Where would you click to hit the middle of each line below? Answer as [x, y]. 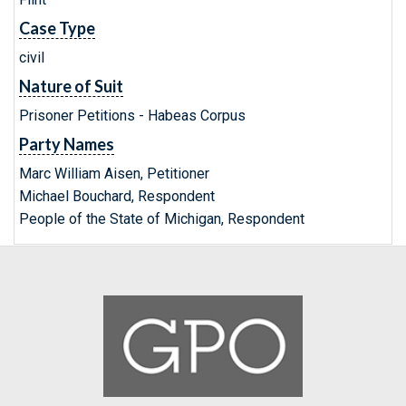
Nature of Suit [71, 86]
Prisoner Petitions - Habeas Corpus [132, 116]
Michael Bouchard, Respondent [117, 196]
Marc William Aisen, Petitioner [114, 174]
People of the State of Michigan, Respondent [162, 219]
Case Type [57, 28]
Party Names [67, 144]
